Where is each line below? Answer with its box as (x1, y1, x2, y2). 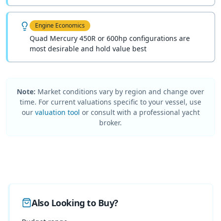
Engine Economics (35, 21, 85, 30)
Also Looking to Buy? (32, 196, 118, 209)
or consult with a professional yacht (81, 107, 200, 117)
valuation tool (35, 107, 80, 117)
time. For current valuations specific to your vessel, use (20, 97, 201, 107)
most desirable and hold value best (30, 43, 147, 53)
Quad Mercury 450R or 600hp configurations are (30, 33, 190, 43)
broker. (99, 117, 122, 127)
